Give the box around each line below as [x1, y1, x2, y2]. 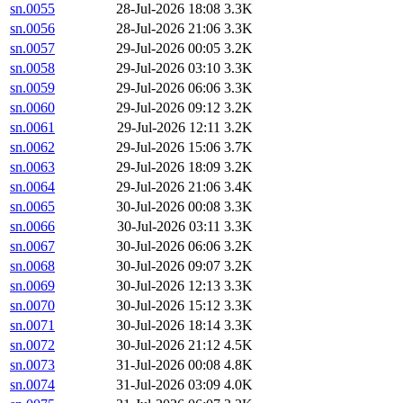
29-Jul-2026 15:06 [116, 139, 220, 156]
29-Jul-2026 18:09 [116, 159, 220, 175]
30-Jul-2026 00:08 [116, 199, 220, 215]
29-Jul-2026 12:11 [117, 120, 220, 136]
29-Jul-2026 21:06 [116, 179, 220, 195]
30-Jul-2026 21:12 [116, 337, 220, 354]
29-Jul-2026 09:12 [116, 100, 220, 116]
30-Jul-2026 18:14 [116, 318, 220, 334]
